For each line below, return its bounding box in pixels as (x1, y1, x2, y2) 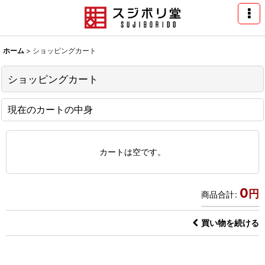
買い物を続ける (201, 217, 259, 228)
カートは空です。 (99, 146, 166, 157)
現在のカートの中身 (8, 103, 93, 115)
